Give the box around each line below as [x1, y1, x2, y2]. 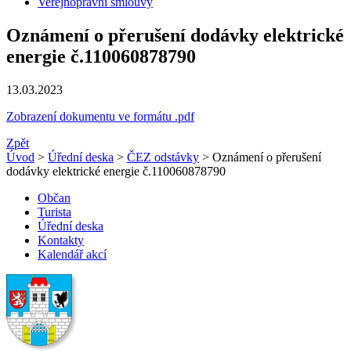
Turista [38, 204, 71, 219]
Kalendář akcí [38, 247, 107, 261]
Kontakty [38, 233, 84, 247]
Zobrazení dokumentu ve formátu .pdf [6, 109, 194, 123]
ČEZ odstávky [127, 150, 199, 164]
